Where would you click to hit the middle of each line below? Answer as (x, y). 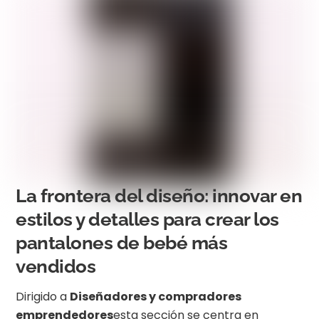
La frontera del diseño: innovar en (159, 196)
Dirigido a (43, 297)
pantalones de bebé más (122, 243)
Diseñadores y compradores (156, 297)
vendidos (56, 267)
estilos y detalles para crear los (147, 220)
